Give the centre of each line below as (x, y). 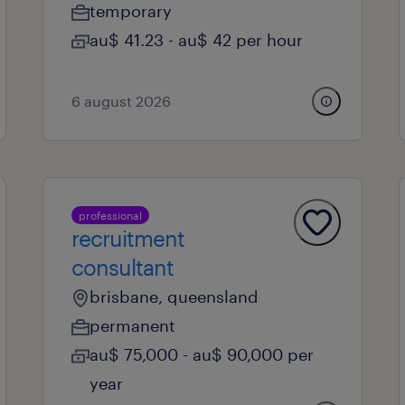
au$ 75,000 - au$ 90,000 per (201, 354)
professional (110, 215)
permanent (132, 325)
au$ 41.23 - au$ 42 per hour (196, 40)
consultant (122, 267)
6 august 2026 (121, 101)
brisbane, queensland (174, 297)
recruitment (127, 238)
